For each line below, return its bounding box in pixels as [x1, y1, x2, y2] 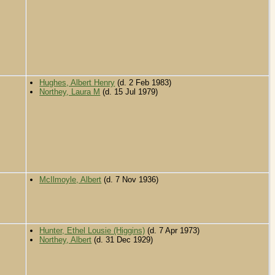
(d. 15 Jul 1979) [100, 87, 158, 97]
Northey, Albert [39, 235, 92, 245]
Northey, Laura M [39, 87, 101, 97]
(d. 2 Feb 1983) [115, 78, 172, 88]
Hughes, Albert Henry [39, 78, 115, 88]
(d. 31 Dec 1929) [91, 235, 153, 245]
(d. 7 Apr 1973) [145, 226, 200, 236]
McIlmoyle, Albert [39, 175, 102, 185]
